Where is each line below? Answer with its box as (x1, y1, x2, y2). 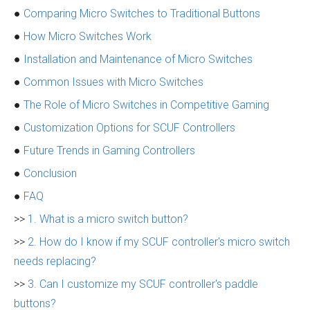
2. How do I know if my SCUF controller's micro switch (28, 235, 290, 248)
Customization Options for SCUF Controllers (24, 121, 235, 134)
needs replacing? (14, 255, 96, 268)
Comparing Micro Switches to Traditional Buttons (24, 7, 260, 20)
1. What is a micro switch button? (28, 212, 188, 226)
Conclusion (24, 167, 77, 180)
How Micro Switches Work (24, 30, 152, 43)
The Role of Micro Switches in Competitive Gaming (24, 98, 269, 111)
